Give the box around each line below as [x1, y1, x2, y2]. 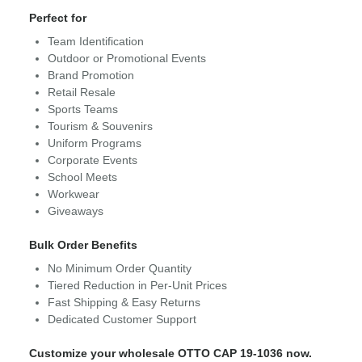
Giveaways [48, 204, 103, 218]
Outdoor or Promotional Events [48, 52, 206, 65]
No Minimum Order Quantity [48, 262, 192, 276]
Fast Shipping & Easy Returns [48, 296, 200, 309]
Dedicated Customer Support [48, 313, 196, 326]
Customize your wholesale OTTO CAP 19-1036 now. [29, 347, 312, 360]
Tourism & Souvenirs [48, 120, 153, 133]
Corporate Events [48, 154, 137, 167]
